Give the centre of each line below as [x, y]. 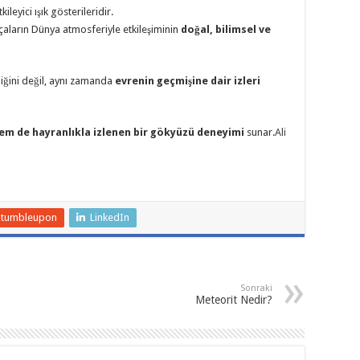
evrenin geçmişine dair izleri [188, 81]
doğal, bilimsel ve [226, 30]
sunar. [260, 133]
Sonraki [256, 288]
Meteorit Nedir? [234, 300]
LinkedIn [110, 218]
